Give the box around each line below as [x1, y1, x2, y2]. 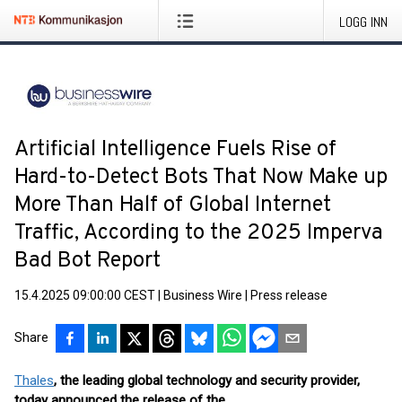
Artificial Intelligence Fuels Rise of [14, 136, 336, 163]
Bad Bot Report [14, 248, 161, 275]
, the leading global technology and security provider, [54, 372, 360, 389]
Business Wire [163, 288, 242, 302]
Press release [250, 288, 328, 302]
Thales [14, 372, 54, 389]
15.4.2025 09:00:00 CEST [14, 288, 155, 302]
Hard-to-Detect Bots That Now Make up [14, 164, 388, 191]
